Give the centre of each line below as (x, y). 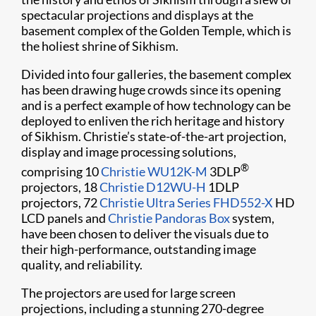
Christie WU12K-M (154, 171)
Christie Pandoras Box (169, 218)
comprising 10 (61, 171)
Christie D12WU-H (153, 187)
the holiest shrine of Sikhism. (100, 46)
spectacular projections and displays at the (137, 15)
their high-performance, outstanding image (139, 249)
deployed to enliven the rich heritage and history (153, 121)
